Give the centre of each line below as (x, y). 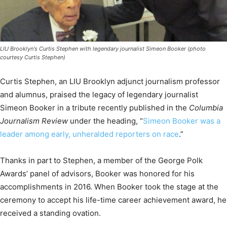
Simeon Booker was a (182, 121)
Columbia (206, 108)
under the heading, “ (106, 121)
